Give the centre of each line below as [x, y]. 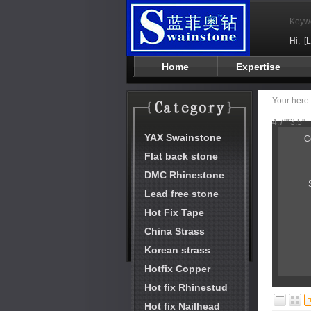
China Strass [175, 231]
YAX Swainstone [183, 137]
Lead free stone [182, 194]
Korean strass [178, 250]
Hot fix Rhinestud [186, 287]
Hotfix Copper [178, 269]
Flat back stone [182, 156]
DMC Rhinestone [185, 175]
